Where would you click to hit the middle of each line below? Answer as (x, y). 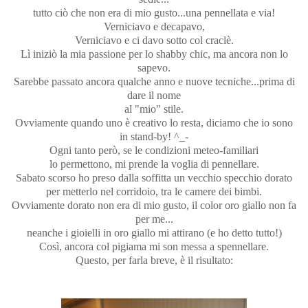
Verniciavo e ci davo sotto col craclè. (154, 41)
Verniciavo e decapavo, (154, 27)
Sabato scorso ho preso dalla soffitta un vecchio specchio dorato (154, 178)
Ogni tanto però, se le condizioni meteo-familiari (154, 151)
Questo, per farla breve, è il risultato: (154, 261)
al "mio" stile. (154, 109)
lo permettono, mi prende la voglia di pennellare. (154, 164)
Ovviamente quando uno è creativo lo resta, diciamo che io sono (154, 123)
